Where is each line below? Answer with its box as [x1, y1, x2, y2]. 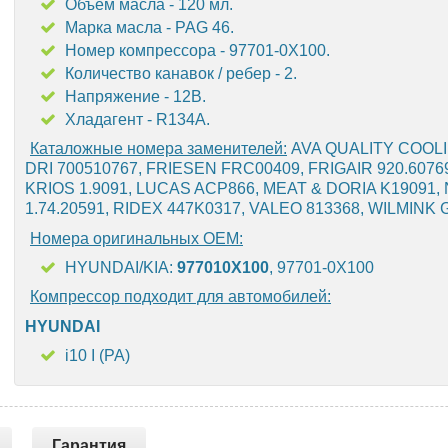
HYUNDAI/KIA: [65, 259, 177, 276]
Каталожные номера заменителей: [30, 140, 287, 157]
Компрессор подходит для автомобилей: [30, 288, 331, 305]
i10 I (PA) [65, 347, 130, 364]
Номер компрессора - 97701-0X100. [65, 42, 330, 59]
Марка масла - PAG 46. [65, 19, 234, 36]
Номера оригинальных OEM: [30, 230, 243, 247]
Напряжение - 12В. [65, 88, 206, 105]
